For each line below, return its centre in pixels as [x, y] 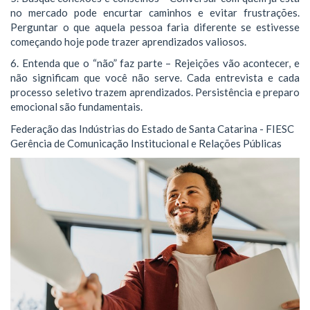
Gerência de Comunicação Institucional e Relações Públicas [146, 143]
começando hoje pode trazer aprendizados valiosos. [128, 41]
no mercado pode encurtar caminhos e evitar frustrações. [155, 12]
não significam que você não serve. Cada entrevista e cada [155, 77]
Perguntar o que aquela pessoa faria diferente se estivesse [155, 27]
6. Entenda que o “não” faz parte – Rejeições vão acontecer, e [155, 63]
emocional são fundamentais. [76, 107]
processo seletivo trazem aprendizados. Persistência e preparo [155, 92]
